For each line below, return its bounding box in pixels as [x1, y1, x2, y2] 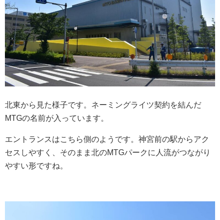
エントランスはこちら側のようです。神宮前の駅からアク [5, 135, 209, 144]
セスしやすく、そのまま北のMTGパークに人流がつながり [5, 148, 211, 157]
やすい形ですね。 [5, 162, 68, 170]
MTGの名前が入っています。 [5, 114, 109, 123]
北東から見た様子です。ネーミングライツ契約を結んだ [5, 101, 201, 110]
